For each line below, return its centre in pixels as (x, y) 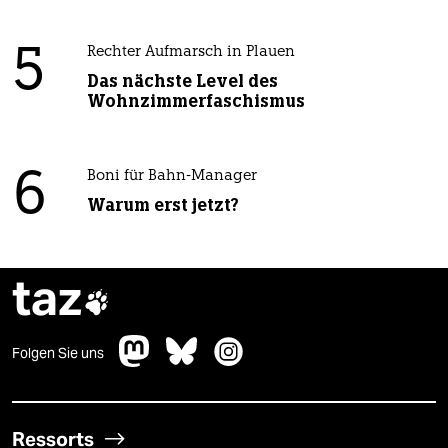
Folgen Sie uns (58, 353)
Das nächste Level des (182, 81)
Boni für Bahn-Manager (171, 177)
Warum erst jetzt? (162, 205)
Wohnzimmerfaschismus (195, 101)
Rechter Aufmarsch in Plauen (190, 53)
